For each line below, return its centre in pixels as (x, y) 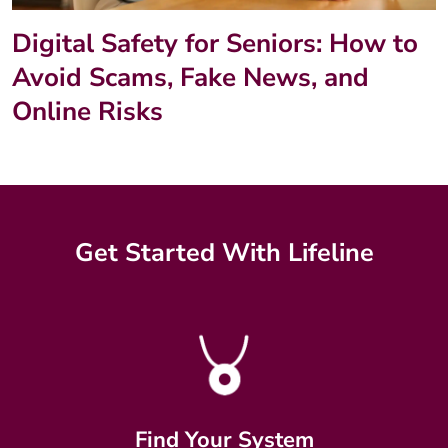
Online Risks (87, 112)
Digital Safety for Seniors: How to (215, 44)
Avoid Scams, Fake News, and (190, 78)
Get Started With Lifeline (224, 253)
